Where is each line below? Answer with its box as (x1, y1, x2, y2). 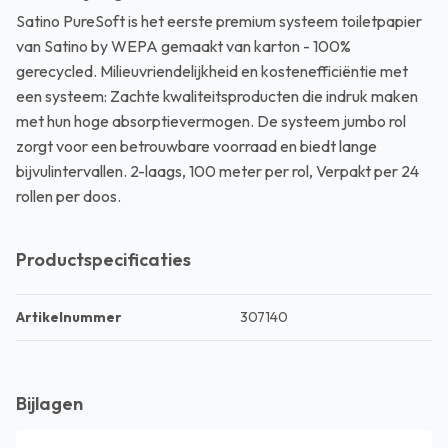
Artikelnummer (16, 308, 122, 326)
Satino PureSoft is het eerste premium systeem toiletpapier (16, 11, 422, 31)
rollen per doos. (16, 186, 121, 206)
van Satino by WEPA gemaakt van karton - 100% (16, 36, 351, 56)
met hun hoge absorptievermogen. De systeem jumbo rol (16, 111, 406, 131)
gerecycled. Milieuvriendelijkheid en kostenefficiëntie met (16, 61, 408, 81)
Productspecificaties (16, 248, 191, 271)
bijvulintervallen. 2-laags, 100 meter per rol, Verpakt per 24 (16, 161, 419, 181)
